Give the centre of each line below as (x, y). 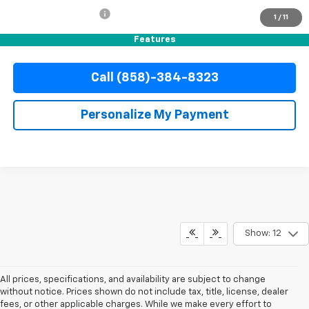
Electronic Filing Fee (56, 13)
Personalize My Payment (154, 115)
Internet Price (45, 32)
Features (154, 40)
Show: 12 (263, 234)
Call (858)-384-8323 (154, 78)
